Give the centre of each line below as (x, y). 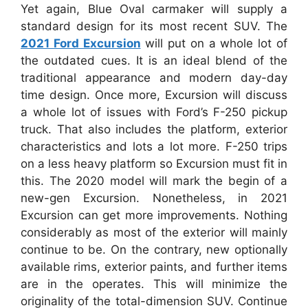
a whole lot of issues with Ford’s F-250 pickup (154, 112)
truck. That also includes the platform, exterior (154, 129)
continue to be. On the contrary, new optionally (154, 250)
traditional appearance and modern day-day (154, 78)
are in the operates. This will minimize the (154, 284)
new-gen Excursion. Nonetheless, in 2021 (154, 198)
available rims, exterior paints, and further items (154, 267)
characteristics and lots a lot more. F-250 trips (154, 146)
